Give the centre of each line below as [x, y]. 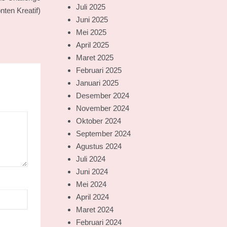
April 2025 [92, 45]
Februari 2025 [99, 70]
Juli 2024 [90, 159]
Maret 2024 [94, 210]
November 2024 [102, 108]
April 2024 [92, 197]
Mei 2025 [91, 32]
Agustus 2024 [99, 146]
